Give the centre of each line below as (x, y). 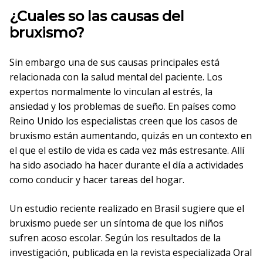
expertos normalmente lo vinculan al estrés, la (111, 92)
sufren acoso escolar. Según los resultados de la (115, 238)
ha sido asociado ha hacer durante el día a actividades (127, 165)
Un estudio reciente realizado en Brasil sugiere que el (127, 208)
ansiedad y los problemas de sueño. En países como (123, 106)
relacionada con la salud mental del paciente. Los (116, 77)
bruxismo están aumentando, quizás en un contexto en (131, 136)
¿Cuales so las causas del (97, 16)
